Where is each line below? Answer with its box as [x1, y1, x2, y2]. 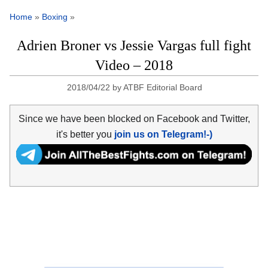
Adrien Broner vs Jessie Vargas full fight [17, 38, 251, 54]
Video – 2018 [95, 57, 173, 74]
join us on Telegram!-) [114, 129, 212, 139]
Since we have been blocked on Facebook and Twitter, [18, 113, 250, 124]
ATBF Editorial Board [123, 83, 203, 93]
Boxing [42, 12, 68, 22]
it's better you [56, 129, 114, 139]
